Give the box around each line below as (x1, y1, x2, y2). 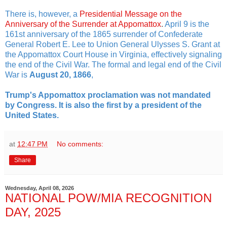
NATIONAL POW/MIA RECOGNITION (5, 191, 212, 205)
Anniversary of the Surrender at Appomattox (5, 19, 161, 28)
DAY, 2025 (5, 205, 61, 219)
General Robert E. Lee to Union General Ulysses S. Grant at (5, 40, 220, 49)
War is (5, 70, 29, 79)
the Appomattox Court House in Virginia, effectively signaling (5, 50, 222, 59)
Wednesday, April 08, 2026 (5, 184, 74, 191)
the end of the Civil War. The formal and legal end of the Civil (5, 60, 221, 69)
